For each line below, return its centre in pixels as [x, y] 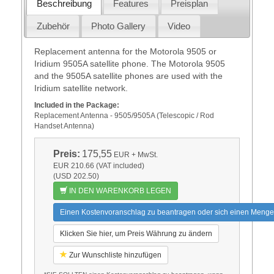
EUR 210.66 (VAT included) [98, 165]
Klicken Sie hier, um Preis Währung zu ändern [136, 233]
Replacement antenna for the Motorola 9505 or [125, 51]
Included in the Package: [76, 105]
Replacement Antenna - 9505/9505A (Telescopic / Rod [124, 115]
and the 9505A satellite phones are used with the [128, 76]
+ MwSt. [143, 154]
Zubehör [53, 26]
